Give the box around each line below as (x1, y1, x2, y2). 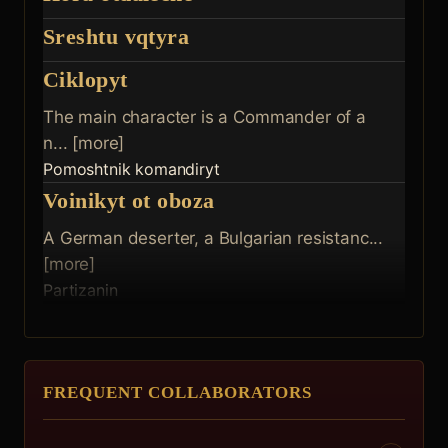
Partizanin (43, 280, 118, 300)
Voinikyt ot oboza (43, 188, 215, 213)
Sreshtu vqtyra (43, 24, 190, 49)
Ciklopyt (43, 67, 128, 92)
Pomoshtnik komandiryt (43, 159, 220, 179)
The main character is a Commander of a (43, 107, 366, 127)
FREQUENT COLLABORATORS (43, 383, 313, 402)
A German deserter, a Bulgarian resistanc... (43, 228, 384, 248)
